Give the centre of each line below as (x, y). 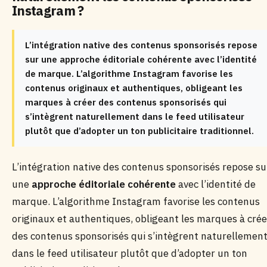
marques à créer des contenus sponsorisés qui (126, 102)
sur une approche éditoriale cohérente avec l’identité (141, 59)
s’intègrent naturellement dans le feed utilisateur (135, 117)
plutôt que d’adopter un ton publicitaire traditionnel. (139, 131)
